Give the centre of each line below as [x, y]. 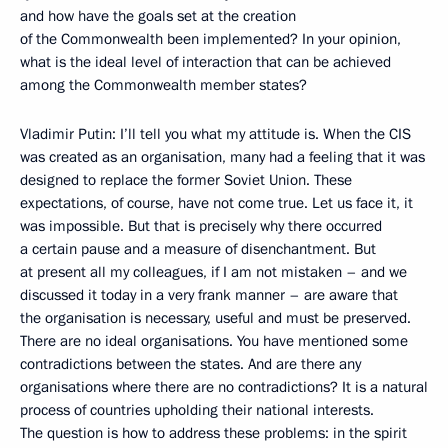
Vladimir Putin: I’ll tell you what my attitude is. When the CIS [215, 134]
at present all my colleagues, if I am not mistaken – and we [213, 272]
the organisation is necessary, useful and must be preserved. [215, 318]
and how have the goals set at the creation [158, 16]
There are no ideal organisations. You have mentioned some [214, 341]
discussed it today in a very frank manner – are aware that [209, 295]
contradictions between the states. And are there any [190, 364]
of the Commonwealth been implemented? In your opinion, [210, 39]
